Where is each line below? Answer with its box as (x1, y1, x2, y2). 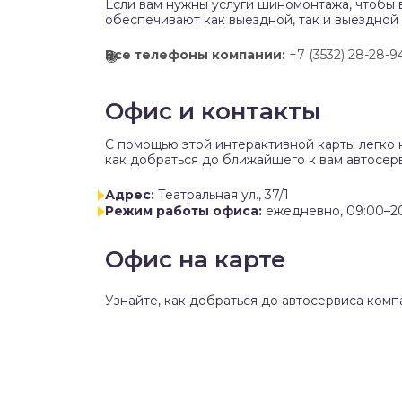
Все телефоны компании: (105, 47, 285, 63)
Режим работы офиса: (105, 203, 262, 220)
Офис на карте (105, 245, 286, 275)
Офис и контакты (105, 97, 320, 126)
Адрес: (105, 187, 154, 203)
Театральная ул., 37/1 (158, 187, 289, 203)
